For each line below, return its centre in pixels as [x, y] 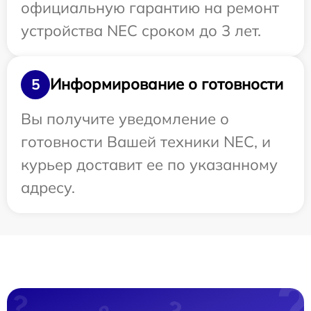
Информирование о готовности [167, 84]
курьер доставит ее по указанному [149, 164]
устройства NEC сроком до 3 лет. [141, 30]
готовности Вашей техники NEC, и [146, 141]
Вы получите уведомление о [125, 118]
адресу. [48, 187]
